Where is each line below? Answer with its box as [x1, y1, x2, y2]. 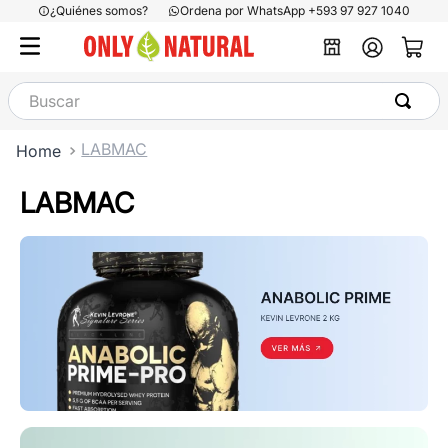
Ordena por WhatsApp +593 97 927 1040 [180, 3, 410, 18]
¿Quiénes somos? [50, 3, 148, 18]
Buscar [7, 80, 58, 100]
